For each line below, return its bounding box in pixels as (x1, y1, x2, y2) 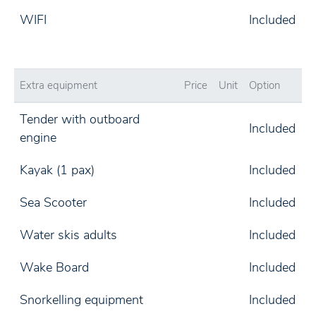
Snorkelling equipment (20, 291, 143, 308)
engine (20, 129, 56, 146)
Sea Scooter (20, 194, 87, 211)
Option (249, 78, 280, 92)
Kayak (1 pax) (20, 162, 95, 178)
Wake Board (20, 259, 89, 276)
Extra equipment (20, 78, 97, 92)
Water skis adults (20, 226, 117, 243)
